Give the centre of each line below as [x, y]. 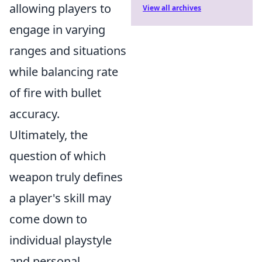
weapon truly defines [66, 177]
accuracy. [35, 114]
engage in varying [57, 30]
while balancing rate [64, 72]
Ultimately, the [49, 135]
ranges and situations [68, 51]
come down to [48, 219]
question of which [58, 156]
